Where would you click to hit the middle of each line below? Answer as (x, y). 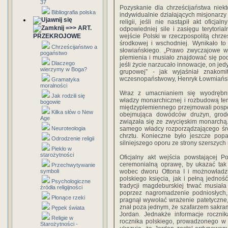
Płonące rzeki (68, 197)
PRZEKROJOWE (57, 36)
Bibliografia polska (74, 12)
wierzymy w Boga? (64, 69)
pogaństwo (54, 53)
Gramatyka (65, 79)
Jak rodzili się (68, 96)
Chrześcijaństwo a (74, 47)
